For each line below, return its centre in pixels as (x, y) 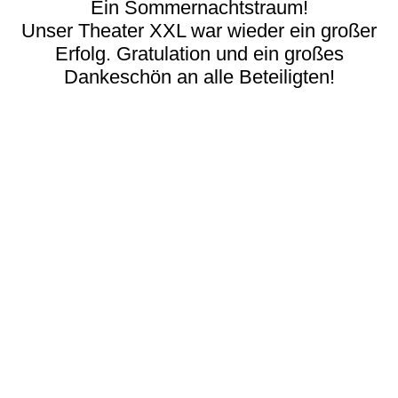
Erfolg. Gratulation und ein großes (199, 54)
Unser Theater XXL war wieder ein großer (199, 31)
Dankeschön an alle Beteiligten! (199, 77)
